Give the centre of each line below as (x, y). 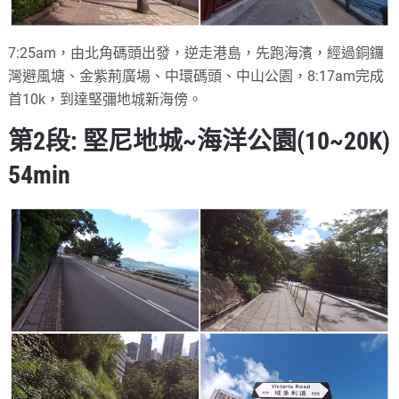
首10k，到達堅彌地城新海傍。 (106, 99)
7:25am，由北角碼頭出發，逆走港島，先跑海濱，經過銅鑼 (196, 53)
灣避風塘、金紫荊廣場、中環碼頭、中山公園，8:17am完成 (196, 76)
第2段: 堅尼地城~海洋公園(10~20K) (199, 141)
